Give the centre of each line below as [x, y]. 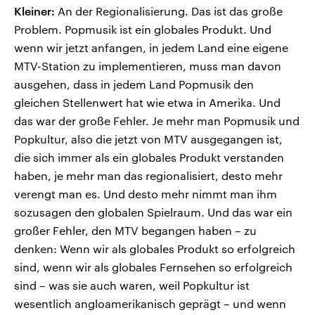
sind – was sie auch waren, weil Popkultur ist [132, 285]
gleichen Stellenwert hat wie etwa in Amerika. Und [147, 103]
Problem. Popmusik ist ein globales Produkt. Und [143, 30]
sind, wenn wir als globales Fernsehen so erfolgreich [153, 267]
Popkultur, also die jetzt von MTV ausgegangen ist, [148, 139]
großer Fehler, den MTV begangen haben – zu [135, 231]
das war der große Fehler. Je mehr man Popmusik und [157, 121]
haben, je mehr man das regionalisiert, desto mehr [148, 176]
